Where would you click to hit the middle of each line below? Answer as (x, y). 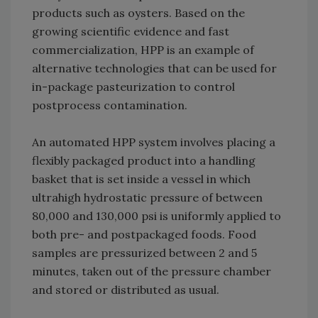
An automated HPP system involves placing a (154, 142)
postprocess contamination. (110, 105)
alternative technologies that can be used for (154, 68)
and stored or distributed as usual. (126, 290)
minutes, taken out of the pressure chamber (152, 272)
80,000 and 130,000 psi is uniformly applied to (157, 216)
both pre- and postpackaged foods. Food (144, 235)
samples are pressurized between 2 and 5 (144, 253)
